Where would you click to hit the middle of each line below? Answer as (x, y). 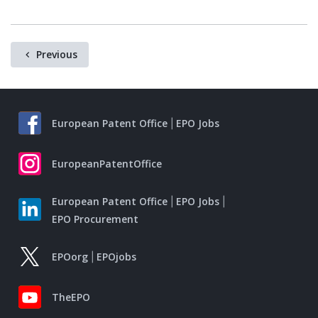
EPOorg (70, 256)
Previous (57, 54)
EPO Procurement (95, 219)
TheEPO (71, 297)
